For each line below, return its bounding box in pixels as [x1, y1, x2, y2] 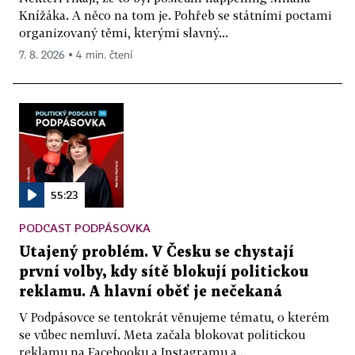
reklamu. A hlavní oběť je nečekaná [19, 285, 282, 300]
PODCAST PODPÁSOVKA [19, 221, 151, 235]
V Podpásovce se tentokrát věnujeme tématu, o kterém [19, 310, 330, 325]
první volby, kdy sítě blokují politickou [19, 265, 308, 280]
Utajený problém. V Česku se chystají [19, 246, 294, 260]
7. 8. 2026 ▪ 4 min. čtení [19, 50, 132, 62]
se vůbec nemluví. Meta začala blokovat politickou [19, 327, 305, 342]
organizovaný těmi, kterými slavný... [19, 25, 228, 40]
